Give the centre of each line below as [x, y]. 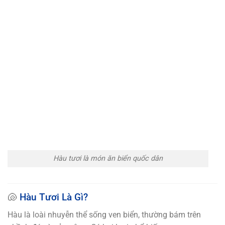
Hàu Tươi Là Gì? [54, 197]
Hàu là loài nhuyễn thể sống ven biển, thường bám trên [104, 214]
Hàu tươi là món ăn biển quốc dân [108, 159]
